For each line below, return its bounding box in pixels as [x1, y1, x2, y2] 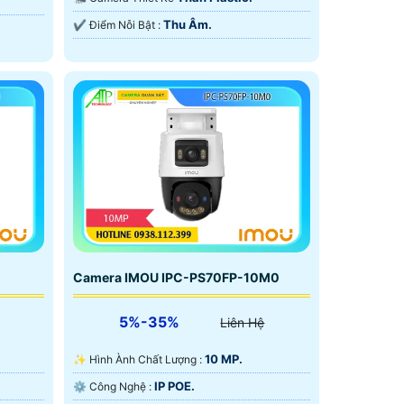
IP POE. [153, 379, 195, 394]
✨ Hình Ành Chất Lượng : [88, 353, 205, 367]
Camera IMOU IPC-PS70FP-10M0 [72, 270, 280, 286]
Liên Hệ [220, 315, 265, 331]
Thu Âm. [162, 17, 212, 32]
